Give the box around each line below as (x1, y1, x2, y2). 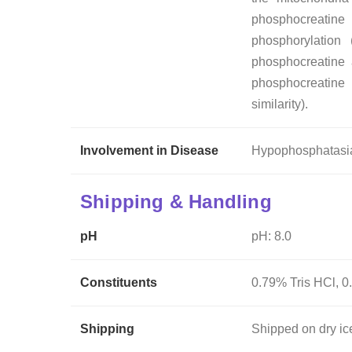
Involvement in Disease (80, 143, 218, 157)
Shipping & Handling (80, 190, 272, 212)
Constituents (80, 275, 157, 289)
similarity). (251, 97, 309, 111)
